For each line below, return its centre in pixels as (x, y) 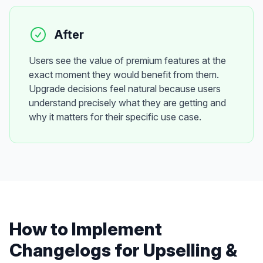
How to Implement (86, 229)
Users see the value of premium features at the (127, 60)
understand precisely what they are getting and (127, 103)
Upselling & (190, 250)
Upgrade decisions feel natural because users (125, 89)
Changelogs (60, 250)
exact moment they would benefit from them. (124, 75)
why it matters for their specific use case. (115, 117)
